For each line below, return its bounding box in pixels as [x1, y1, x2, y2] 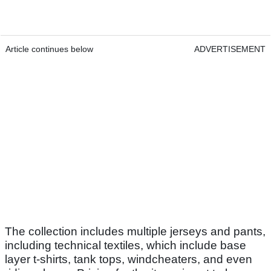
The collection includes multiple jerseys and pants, [5, 225, 266, 238]
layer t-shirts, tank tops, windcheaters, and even [5, 253, 252, 266]
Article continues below [5, 44, 93, 54]
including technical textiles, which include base [5, 239, 246, 252]
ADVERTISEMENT [194, 44, 266, 54]
